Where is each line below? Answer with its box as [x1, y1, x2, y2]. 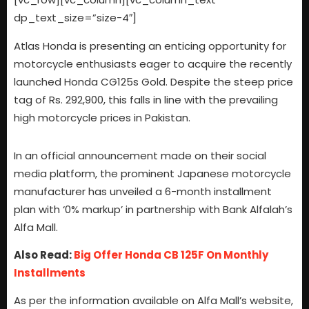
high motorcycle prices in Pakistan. [14, 110, 190, 125]
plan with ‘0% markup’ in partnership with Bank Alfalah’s [14, 201, 292, 217]
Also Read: [14, 248, 74, 262]
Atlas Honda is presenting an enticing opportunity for [14, 38, 286, 53]
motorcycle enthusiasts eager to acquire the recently [14, 56, 292, 71]
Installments [14, 266, 86, 280]
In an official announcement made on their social [14, 148, 266, 163]
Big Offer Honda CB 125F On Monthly [74, 248, 268, 262]
